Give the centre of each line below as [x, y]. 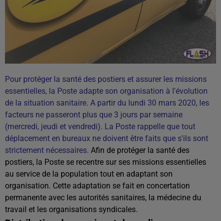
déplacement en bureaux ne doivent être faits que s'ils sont [107, 138]
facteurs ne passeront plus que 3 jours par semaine [94, 115]
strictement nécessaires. [47, 150]
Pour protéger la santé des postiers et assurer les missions [106, 79]
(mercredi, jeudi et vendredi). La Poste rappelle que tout [100, 127]
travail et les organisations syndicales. [71, 209]
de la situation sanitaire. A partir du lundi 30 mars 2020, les [107, 103]
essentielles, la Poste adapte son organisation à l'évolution [106, 91]
